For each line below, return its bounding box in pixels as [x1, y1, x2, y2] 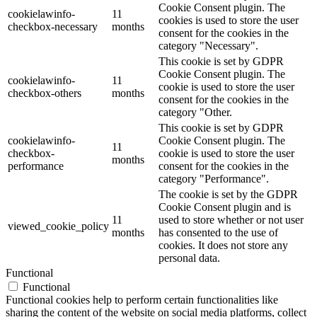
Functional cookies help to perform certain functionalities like [6, 294, 278, 306]
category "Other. [158, 106, 232, 119]
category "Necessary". [158, 40, 258, 52]
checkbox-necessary [8, 21, 98, 33]
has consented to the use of [158, 226, 278, 239]
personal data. [158, 252, 220, 265]
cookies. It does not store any [158, 239, 288, 252]
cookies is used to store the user [158, 14, 299, 27]
